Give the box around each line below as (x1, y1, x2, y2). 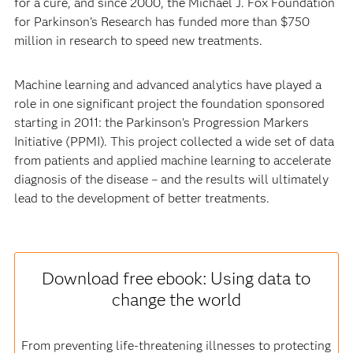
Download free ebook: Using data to (42, 267, 311, 289)
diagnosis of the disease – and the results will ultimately (13, 171, 329, 187)
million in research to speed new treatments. (13, 32, 262, 48)
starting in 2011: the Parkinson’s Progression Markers (13, 114, 309, 130)
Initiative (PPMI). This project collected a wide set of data (13, 133, 334, 149)
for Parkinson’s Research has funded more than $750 (13, 13, 310, 29)
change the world (111, 288, 241, 310)
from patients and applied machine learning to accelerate (13, 152, 331, 168)
